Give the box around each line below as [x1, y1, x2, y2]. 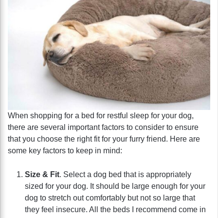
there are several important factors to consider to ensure [8, 123, 199, 131]
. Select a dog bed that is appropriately [59, 170, 191, 179]
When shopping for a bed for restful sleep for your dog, [8, 111, 194, 120]
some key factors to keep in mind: [8, 146, 122, 155]
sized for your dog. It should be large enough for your [25, 182, 205, 190]
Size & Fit [25, 170, 59, 179]
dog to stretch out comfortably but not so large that [25, 193, 195, 202]
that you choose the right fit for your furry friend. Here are [8, 134, 200, 143]
